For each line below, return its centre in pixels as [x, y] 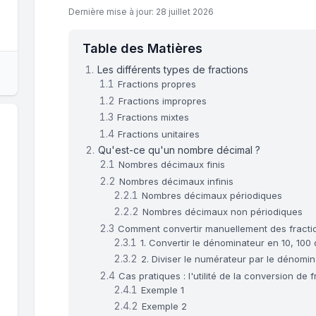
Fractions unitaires [159, 134]
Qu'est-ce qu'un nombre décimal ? [180, 150]
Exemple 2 [165, 306]
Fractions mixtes [153, 117]
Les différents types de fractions [173, 70]
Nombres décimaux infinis [177, 181]
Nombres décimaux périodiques [212, 195]
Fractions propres [157, 84]
